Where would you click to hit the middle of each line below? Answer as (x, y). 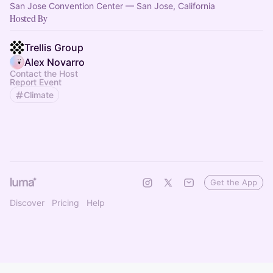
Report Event (36, 82)
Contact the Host (44, 73)
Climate (39, 95)
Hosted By (29, 19)
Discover (27, 203)
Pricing (66, 203)
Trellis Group (54, 48)
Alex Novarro (55, 62)
